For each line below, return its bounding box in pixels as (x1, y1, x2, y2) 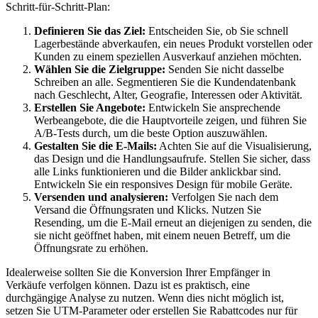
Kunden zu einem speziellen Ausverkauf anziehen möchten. (34, 50, 302, 63)
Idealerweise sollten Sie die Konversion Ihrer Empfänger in (6, 266, 270, 279)
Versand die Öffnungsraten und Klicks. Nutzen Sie (34, 204, 261, 216)
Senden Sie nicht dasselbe (165, 63, 284, 76)
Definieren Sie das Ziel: (34, 25, 146, 38)
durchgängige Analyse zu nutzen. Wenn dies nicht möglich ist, (6, 292, 284, 305)
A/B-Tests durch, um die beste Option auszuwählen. (34, 127, 268, 140)
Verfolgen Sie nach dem (168, 191, 278, 204)
